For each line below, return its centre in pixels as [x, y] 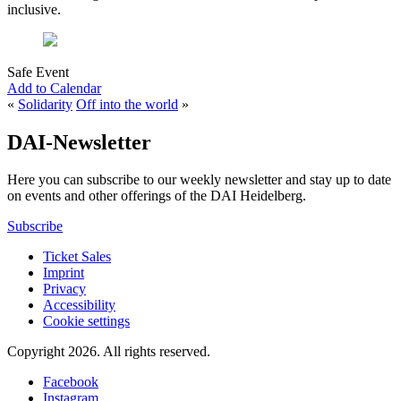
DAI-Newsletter [79, 142]
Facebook [71, 382]
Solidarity [45, 104]
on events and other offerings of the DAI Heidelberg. [157, 196]
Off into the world [127, 104]
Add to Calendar [54, 88]
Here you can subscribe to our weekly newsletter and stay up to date [199, 180]
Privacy [64, 289]
